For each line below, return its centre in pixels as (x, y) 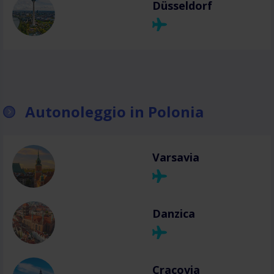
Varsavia (176, 157)
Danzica (174, 213)
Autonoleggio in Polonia (114, 112)
